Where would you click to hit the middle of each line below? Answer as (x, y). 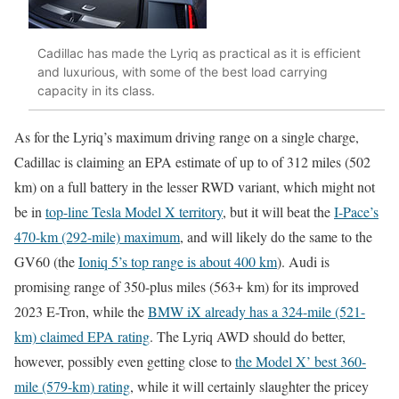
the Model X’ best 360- (301, 361)
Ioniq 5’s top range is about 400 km (178, 261)
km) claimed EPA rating (82, 336)
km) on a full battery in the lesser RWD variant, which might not (195, 186)
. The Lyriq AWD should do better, (248, 336)
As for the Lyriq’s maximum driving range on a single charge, (187, 136)
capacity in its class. (96, 91)
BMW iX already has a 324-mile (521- (256, 311)
